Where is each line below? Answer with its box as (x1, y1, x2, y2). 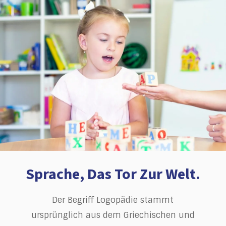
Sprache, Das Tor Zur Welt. (26, 163, 200, 185)
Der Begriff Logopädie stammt (52, 194, 174, 205)
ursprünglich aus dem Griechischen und (31, 209, 195, 220)
